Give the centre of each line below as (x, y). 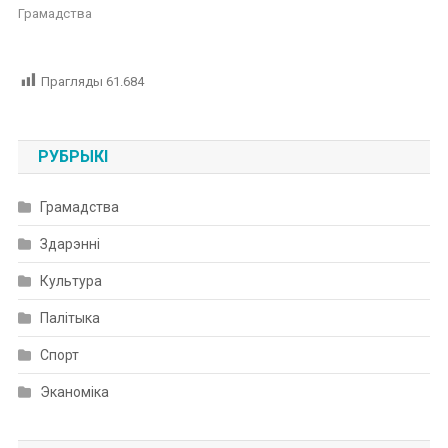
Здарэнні (69, 243)
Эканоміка (74, 391)
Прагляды (71, 81)
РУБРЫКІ (72, 156)
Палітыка (69, 317)
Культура (70, 280)
